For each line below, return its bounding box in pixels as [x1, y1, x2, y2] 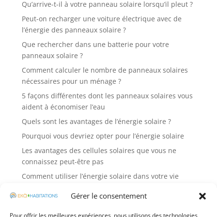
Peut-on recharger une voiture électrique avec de [21, 14, 182, 23]
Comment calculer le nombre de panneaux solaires [21, 65, 188, 75]
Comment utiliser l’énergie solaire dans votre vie [21, 171, 179, 181]
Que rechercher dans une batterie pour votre [21, 40, 169, 49]
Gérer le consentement [70, 191, 147, 201]
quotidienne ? [21, 183, 66, 192]
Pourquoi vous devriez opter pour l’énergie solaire [21, 131, 184, 140]
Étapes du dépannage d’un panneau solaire [21, 197, 164, 206]
